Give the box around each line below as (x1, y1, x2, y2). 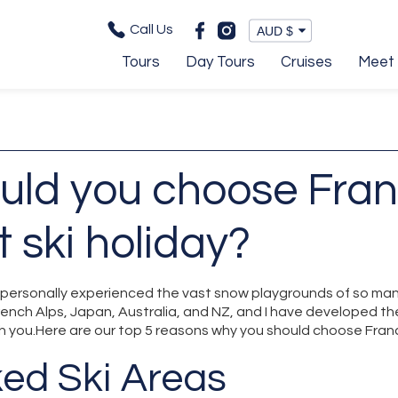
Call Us (127, 21, 173, 36)
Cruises (281, 53, 332, 70)
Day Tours (186, 53, 255, 70)
